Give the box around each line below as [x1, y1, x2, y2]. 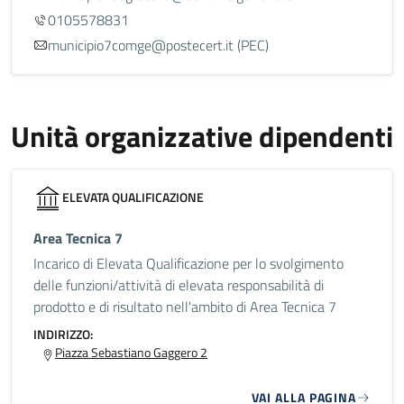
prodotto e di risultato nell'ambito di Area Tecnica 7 [33, 296, 336, 317]
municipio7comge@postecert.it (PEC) [48, 34, 269, 56]
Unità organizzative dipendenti [11, 115, 393, 158]
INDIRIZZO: [33, 325, 93, 344]
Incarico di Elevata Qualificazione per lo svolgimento [33, 252, 344, 274]
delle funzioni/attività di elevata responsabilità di [33, 274, 324, 296]
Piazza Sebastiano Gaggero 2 [55, 343, 207, 362]
